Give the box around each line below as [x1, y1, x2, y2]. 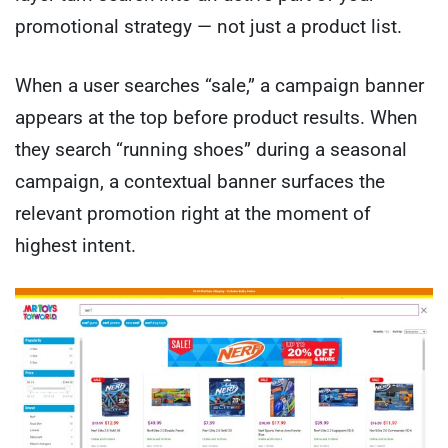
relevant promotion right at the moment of [15, 201, 371, 225]
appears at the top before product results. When [15, 105, 418, 129]
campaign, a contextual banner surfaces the [15, 169, 385, 193]
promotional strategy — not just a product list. [15, 15, 402, 39]
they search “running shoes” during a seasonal [15, 137, 407, 161]
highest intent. [15, 233, 136, 257]
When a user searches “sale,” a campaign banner [15, 73, 424, 97]
